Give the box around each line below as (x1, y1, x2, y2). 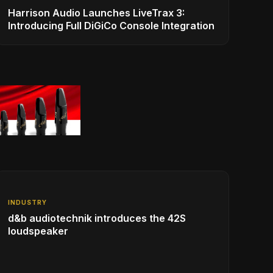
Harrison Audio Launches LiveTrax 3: (8, 7, 185, 19)
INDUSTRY (8, 199, 47, 207)
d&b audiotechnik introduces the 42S (8, 212, 186, 225)
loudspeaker (8, 225, 68, 238)
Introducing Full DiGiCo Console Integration (8, 19, 214, 32)
